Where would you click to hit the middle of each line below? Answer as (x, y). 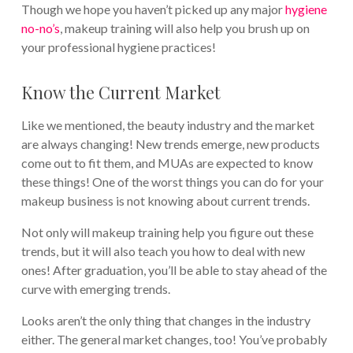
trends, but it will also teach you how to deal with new (163, 251)
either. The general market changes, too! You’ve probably (174, 339)
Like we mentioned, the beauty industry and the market (167, 124)
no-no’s (40, 28)
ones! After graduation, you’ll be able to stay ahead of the (174, 269)
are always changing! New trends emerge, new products (170, 143)
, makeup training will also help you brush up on (184, 28)
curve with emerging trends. (95, 288)
